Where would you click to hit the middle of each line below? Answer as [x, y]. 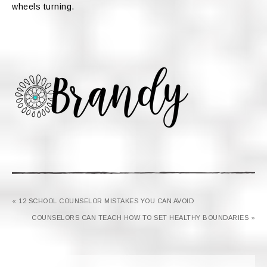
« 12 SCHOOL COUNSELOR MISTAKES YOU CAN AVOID [103, 201]
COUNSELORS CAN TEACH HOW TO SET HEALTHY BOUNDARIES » [143, 218]
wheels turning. [43, 7]
